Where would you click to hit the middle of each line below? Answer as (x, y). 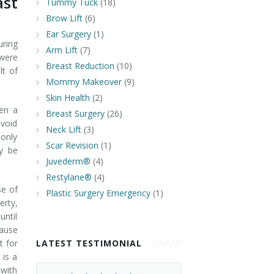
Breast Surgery (75, 113)
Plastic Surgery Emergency (98, 193)
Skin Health (68, 98)
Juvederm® (68, 161)
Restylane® (68, 177)
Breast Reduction (80, 66)
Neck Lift (63, 129)
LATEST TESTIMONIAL (89, 243)
